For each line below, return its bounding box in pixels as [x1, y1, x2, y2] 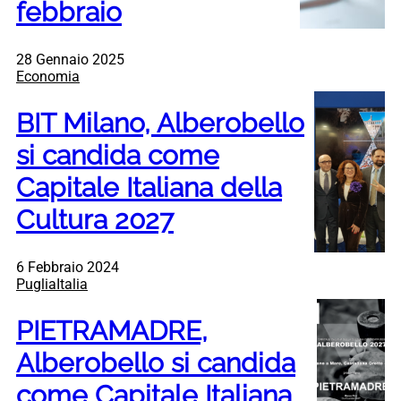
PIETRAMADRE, [16, 314, 208, 346]
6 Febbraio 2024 [16, 258, 119, 276]
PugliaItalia [16, 275, 88, 293]
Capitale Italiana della [16, 172, 282, 204]
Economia [16, 68, 80, 86]
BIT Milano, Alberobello [16, 107, 304, 140]
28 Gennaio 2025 [16, 51, 124, 69]
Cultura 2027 [16, 204, 174, 236]
